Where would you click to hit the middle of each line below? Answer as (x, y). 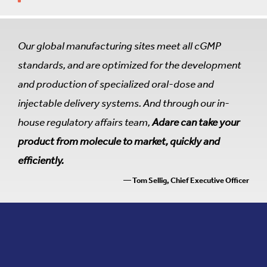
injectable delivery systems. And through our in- (124, 103)
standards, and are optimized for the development (130, 65)
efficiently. (41, 160)
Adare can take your (196, 122)
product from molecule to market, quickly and (119, 141)
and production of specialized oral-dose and (116, 84)
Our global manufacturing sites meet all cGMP (119, 46)
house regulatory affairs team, (85, 122)
